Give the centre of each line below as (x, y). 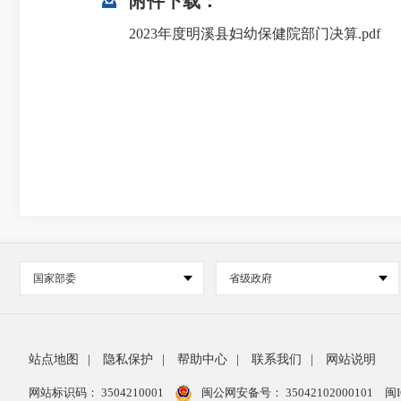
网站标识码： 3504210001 (98, 392)
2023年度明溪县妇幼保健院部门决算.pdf (255, 34)
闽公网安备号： (241, 392)
